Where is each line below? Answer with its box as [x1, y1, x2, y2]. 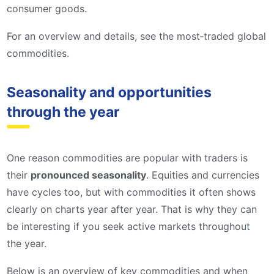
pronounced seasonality [31, 168, 146, 181]
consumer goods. [7, 2, 87, 15]
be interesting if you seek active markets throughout [7, 220, 250, 232]
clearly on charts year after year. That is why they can [7, 202, 257, 215]
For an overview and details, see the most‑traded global [7, 30, 266, 43]
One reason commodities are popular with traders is [7, 151, 248, 164]
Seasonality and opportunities [7, 83, 212, 101]
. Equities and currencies [146, 168, 259, 181]
